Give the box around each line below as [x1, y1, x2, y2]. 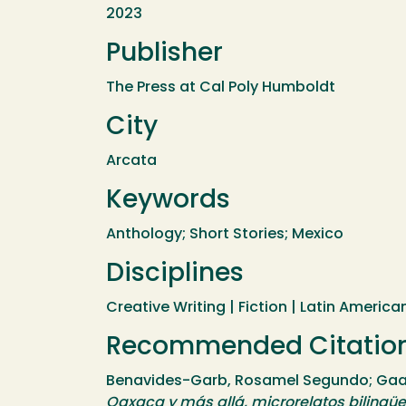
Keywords [106, 188, 230, 214]
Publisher [106, 41, 223, 67]
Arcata [106, 153, 157, 169]
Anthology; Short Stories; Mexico [106, 227, 343, 242]
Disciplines [106, 261, 244, 287]
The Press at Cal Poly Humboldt [106, 80, 335, 95]
